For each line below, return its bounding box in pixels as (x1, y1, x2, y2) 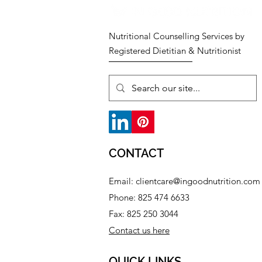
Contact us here (109, 225, 170, 236)
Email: (109, 175, 136, 187)
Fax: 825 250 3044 (109, 208, 178, 219)
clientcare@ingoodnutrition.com (136, 175, 260, 187)
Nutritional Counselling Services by (109, 30, 244, 42)
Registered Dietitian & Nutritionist (109, 45, 241, 56)
